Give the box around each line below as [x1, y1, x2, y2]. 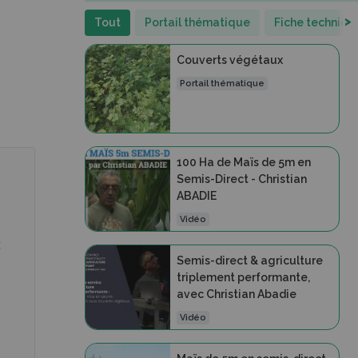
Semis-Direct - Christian [176, 172, 307, 185]
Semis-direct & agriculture [176, 253, 323, 267]
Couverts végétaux [176, 54, 283, 66]
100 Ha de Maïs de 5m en [176, 155, 311, 169]
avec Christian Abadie [176, 287, 296, 300]
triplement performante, [176, 270, 310, 284]
